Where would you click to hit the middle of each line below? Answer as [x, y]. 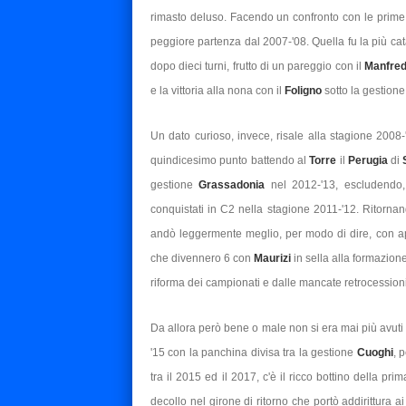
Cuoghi [375, 353]
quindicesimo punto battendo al [230, 161]
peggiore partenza [198, 42]
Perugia [367, 161]
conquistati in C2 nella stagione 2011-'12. [256, 210]
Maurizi [273, 259]
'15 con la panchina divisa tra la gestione [254, 353]
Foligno [303, 91]
